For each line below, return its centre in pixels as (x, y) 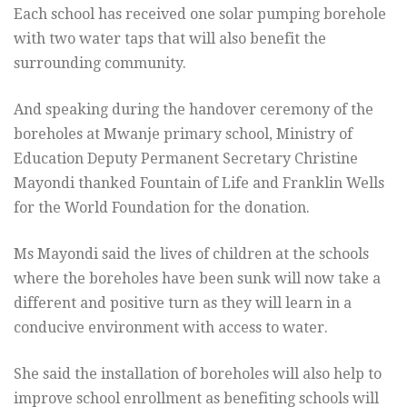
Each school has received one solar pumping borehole (200, 15)
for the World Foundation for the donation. (162, 208)
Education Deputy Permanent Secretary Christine (186, 159)
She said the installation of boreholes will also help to (198, 374)
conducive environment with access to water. (171, 328)
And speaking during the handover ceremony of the (194, 110)
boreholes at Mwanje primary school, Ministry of (183, 134)
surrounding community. (100, 64)
